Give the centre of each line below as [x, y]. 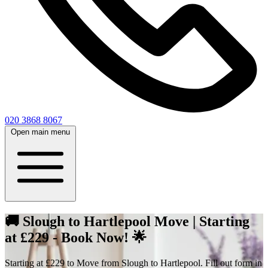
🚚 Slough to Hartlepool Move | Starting [127, 221]
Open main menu [40, 132]
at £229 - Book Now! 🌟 [76, 237]
